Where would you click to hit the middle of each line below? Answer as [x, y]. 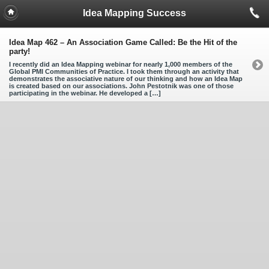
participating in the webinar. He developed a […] [85, 93]
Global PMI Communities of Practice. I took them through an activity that [124, 72]
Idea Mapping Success [134, 13]
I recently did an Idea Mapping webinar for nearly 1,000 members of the [121, 65]
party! [20, 52]
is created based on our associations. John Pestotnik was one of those [121, 86]
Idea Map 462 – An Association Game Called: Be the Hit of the [123, 43]
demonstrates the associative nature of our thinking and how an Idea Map [126, 79]
